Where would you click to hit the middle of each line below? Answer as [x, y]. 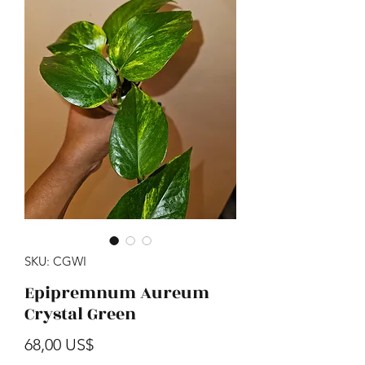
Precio [116, 344]
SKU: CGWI [55, 261]
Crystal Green [80, 314]
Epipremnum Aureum [117, 293]
